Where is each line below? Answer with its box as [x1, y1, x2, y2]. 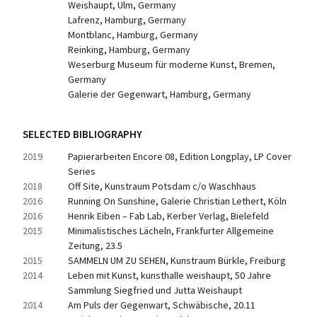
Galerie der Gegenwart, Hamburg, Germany [68, 88, 251, 100]
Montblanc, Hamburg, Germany [68, 28, 198, 41]
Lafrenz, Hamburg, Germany [68, 13, 186, 26]
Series [68, 165, 96, 178]
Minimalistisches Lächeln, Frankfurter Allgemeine [68, 224, 274, 237]
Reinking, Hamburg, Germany [68, 43, 190, 56]
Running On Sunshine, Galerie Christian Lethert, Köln [68, 195, 287, 207]
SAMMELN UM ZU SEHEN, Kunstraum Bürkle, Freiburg [68, 254, 286, 267]
